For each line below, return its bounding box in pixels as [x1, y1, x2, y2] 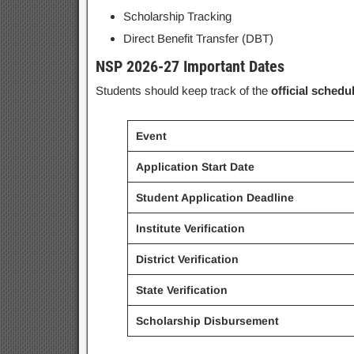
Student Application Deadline [135, 191, 294, 204]
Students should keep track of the [95, 84, 271, 97]
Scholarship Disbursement [135, 314, 279, 327]
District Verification [135, 253, 239, 265]
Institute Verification [135, 222, 245, 235]
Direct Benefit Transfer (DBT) [122, 32, 273, 45]
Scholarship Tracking [122, 9, 232, 23]
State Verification [135, 284, 228, 296]
